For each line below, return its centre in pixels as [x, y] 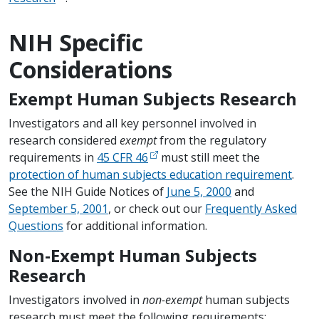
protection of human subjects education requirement [150, 174]
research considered [64, 140]
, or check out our [157, 208]
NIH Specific [76, 42]
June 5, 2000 [199, 191]
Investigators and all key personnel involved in [132, 123]
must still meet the [209, 157]
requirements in [53, 157]
